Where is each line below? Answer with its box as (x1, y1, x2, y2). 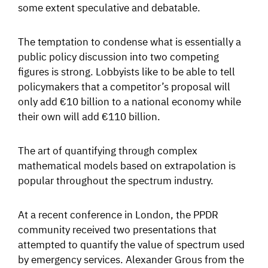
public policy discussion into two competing (18, 49, 219, 63)
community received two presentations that (18, 222, 217, 236)
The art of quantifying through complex (18, 143, 197, 157)
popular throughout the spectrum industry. (18, 173, 214, 187)
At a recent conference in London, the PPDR (18, 207, 218, 221)
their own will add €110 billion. (18, 109, 160, 123)
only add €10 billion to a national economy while (18, 94, 241, 108)
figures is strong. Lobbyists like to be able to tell (18, 64, 235, 78)
